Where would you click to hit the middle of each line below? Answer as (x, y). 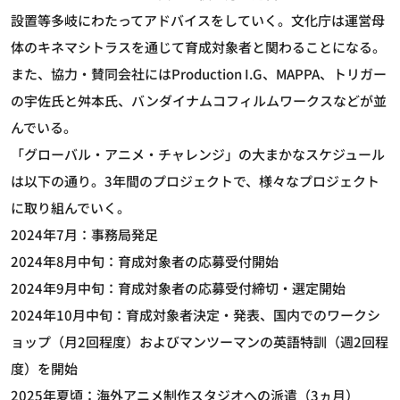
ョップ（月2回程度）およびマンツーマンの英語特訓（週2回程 (200, 341)
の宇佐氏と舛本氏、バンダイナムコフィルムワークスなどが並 (199, 100)
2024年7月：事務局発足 (84, 234)
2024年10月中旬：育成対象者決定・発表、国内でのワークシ (196, 314)
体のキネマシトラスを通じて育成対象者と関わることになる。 (198, 46)
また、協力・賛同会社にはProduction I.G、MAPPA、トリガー (199, 73)
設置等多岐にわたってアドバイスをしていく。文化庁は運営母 (198, 20)
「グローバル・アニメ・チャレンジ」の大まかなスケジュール (198, 154)
